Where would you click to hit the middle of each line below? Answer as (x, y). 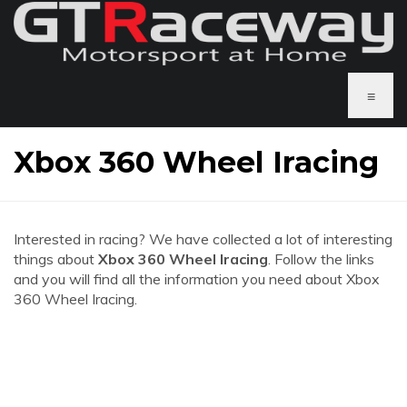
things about (56, 259)
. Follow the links (321, 259)
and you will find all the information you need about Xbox (197, 279)
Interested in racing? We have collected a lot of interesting (203, 239)
